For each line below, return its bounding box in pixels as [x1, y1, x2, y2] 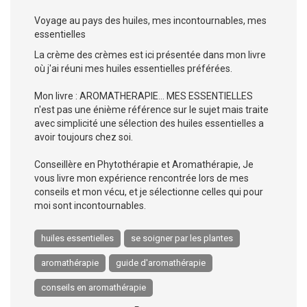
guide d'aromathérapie [116, 258, 206, 268]
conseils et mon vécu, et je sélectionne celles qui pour [34, 186, 263, 197]
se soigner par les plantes [131, 233, 233, 243]
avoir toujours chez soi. [34, 132, 133, 143]
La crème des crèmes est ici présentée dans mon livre [34, 49, 266, 60]
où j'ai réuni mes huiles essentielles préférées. [34, 63, 232, 74]
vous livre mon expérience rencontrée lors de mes [34, 173, 249, 184]
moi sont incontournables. [34, 200, 146, 211]
